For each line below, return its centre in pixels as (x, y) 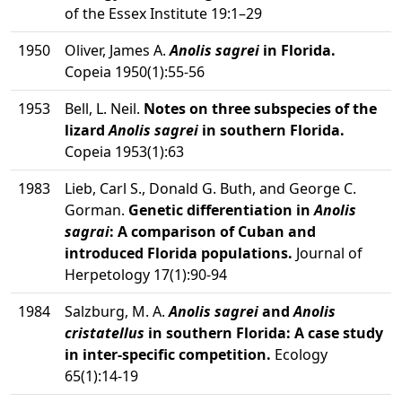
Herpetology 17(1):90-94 (146, 275)
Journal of (328, 253)
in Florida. (297, 50)
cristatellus (105, 333)
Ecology (299, 354)
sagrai (87, 232)
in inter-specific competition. (168, 354)
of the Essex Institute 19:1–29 (163, 13)
